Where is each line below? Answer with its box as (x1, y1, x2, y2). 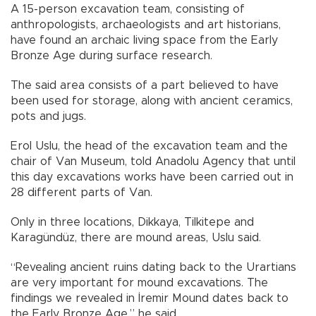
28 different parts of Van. (11, 187, 152, 199)
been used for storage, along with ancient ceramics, (11, 95, 293, 107)
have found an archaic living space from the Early (11, 35, 278, 47)
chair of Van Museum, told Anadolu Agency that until (11, 156, 296, 168)
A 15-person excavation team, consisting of (11, 4, 245, 16)
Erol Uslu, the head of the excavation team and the (11, 140, 288, 152)
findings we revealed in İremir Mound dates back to (11, 293, 288, 305)
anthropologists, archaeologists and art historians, (11, 19, 281, 31)
